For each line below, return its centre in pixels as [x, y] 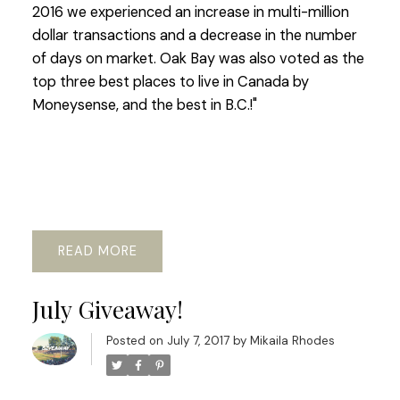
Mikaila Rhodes [292, 341]
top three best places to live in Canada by [170, 82]
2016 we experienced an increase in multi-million [190, 12]
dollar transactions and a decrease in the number [194, 36]
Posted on [136, 341]
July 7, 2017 [198, 341]
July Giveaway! [107, 310]
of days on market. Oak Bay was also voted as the [198, 59]
